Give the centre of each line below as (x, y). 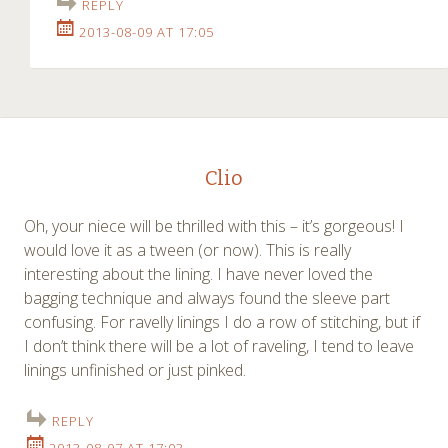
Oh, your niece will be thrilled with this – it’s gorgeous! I (214, 225)
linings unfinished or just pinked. (135, 369)
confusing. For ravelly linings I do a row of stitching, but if (222, 321)
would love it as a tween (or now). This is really (187, 249)
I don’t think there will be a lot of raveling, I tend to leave (219, 345)
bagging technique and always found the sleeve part (207, 297)
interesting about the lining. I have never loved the (198, 273)
